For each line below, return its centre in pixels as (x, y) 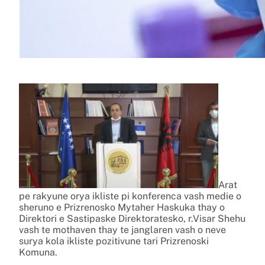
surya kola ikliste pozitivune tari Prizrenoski (114, 241)
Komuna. (38, 252)
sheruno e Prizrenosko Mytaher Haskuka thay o (122, 207)
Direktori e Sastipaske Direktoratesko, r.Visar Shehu (132, 218)
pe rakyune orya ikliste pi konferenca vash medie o (130, 196)
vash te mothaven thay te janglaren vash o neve (122, 230)
